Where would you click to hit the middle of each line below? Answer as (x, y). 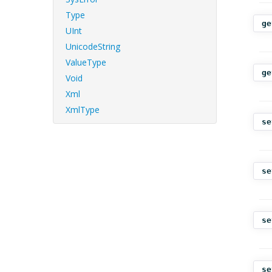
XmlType (83, 110)
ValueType (86, 62)
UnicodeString (93, 46)
